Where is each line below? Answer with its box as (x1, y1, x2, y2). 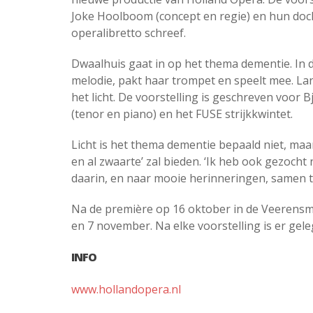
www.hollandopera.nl (71, 282, 181, 298)
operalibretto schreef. (71, 24, 186, 41)
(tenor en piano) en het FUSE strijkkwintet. (71, 105, 293, 122)
